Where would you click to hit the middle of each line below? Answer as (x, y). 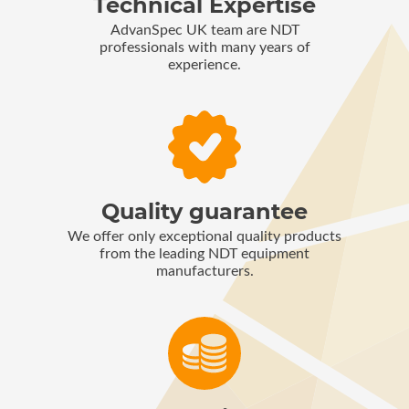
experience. (204, 65)
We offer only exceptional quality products (204, 236)
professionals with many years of (204, 47)
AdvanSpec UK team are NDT (204, 30)
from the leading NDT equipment (204, 254)
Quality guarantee (204, 211)
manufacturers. (204, 271)
